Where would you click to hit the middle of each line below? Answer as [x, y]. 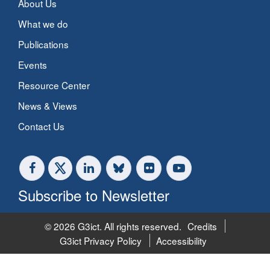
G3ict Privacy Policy [101, 241]
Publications [43, 44]
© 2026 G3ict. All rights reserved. [113, 226]
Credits [202, 226]
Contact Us [41, 126]
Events [33, 65]
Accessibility [181, 241]
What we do [43, 24]
